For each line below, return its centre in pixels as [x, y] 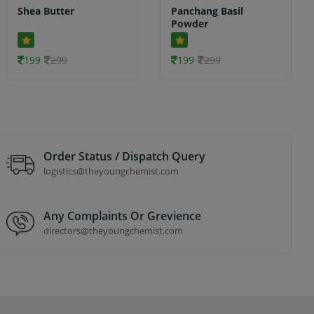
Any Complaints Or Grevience [123, 216]
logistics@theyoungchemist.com [111, 171]
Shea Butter [46, 11]
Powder [189, 24]
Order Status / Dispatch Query [125, 156]
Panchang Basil [207, 11]
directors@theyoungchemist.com [114, 230]
